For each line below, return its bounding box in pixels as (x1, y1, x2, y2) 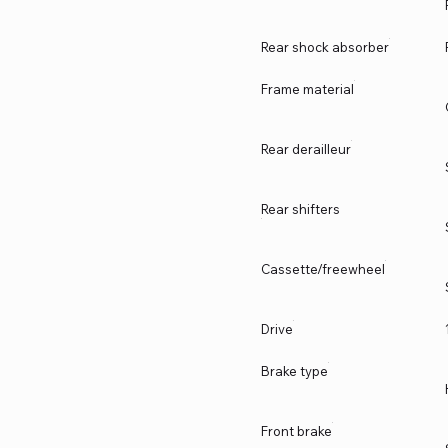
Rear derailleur (261, 141, 351, 158)
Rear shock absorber (261, 39, 389, 56)
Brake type (261, 363, 328, 380)
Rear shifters (261, 201, 340, 218)
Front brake (261, 423, 332, 440)
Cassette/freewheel (261, 261, 385, 278)
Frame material (261, 81, 354, 98)
